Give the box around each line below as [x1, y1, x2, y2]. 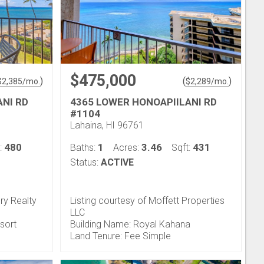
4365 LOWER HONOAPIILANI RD [70, 96, 217, 108]
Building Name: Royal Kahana [70, 219, 190, 230]
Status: [70, 157, 98, 168]
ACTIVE [101, 157, 134, 168]
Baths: [70, 142, 98, 153]
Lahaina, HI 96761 [70, 120, 144, 131]
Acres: [113, 142, 141, 153]
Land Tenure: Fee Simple [70, 230, 171, 242]
